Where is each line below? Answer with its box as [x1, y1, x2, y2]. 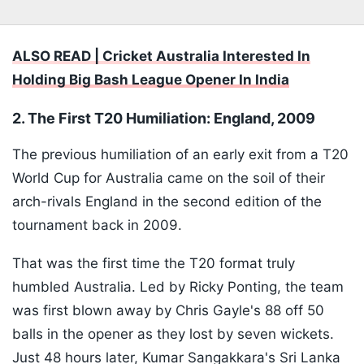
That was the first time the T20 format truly [12, 255, 295, 272]
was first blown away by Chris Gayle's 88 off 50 [12, 302, 324, 319]
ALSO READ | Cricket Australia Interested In [12, 48, 310, 65]
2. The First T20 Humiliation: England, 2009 [12, 110, 315, 128]
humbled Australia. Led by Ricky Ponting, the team [12, 279, 344, 296]
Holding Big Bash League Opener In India [12, 71, 289, 89]
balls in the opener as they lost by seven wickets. [12, 326, 334, 343]
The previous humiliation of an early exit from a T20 [12, 146, 349, 163]
